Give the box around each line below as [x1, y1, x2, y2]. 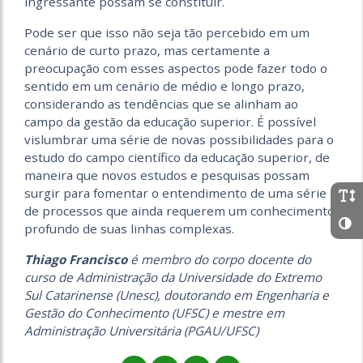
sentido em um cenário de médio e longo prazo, [24, 78, 305, 94]
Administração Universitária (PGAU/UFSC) [24, 322, 258, 339]
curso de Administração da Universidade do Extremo [24, 269, 322, 285]
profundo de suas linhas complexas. [24, 220, 234, 237]
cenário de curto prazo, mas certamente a [24, 42, 270, 58]
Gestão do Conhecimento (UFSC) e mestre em [24, 305, 284, 321]
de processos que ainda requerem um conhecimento [24, 203, 335, 219]
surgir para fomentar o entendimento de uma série [24, 185, 327, 201]
